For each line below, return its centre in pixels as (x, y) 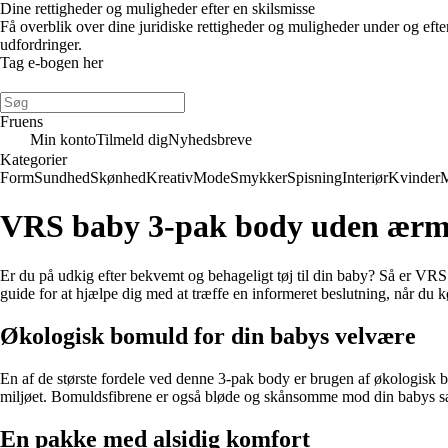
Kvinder (414, 177)
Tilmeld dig (132, 139)
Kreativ (169, 177)
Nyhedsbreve (210, 139)
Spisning (314, 177)
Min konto (63, 139)
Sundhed (62, 177)
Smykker (258, 177)
